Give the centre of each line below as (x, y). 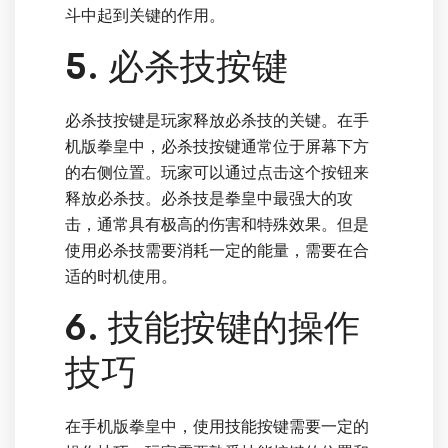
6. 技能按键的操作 (212, 328)
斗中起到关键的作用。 (145, 16)
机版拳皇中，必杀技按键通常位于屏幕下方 (217, 147)
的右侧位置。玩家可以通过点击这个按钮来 (217, 173)
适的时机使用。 (121, 277)
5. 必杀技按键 (176, 67)
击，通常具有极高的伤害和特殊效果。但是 (217, 225)
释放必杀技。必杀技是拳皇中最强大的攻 (209, 199)
